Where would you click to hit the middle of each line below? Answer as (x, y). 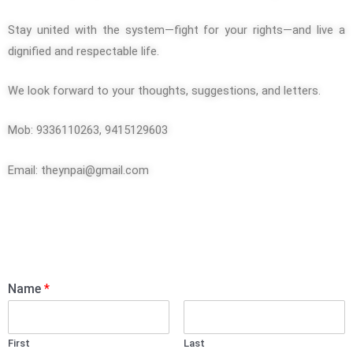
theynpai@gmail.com (95, 170)
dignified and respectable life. (84, 51)
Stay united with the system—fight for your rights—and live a (176, 30)
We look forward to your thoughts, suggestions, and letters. (164, 90)
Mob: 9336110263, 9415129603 (88, 130)
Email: (24, 170)
